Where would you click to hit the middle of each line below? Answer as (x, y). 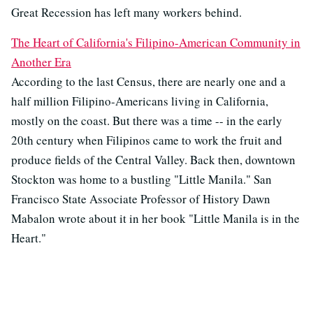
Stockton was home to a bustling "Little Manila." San (141, 180)
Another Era (41, 62)
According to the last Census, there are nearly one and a (148, 82)
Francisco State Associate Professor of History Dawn (141, 199)
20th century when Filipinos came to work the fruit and (147, 140)
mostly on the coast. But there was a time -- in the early (147, 121)
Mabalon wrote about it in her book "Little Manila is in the (155, 219)
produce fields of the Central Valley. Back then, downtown (153, 160)
